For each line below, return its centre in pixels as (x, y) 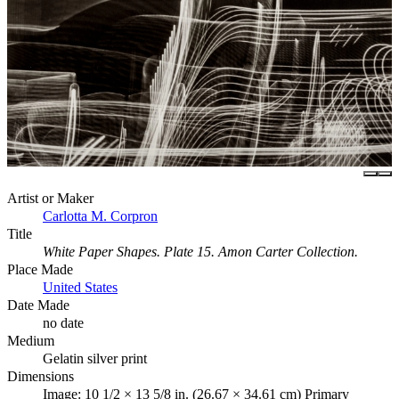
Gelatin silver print (95, 358)
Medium (31, 340)
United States (80, 287)
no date (63, 322)
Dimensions (41, 376)
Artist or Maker (50, 198)
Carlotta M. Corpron (100, 216)
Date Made (38, 305)
